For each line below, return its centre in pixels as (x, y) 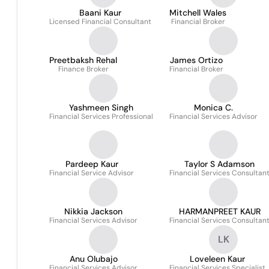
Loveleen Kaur (217, 259)
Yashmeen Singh (101, 107)
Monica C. (213, 107)
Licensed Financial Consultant (100, 22)
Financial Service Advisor (92, 173)
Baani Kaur (100, 13)
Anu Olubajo (93, 259)
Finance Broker (83, 69)
